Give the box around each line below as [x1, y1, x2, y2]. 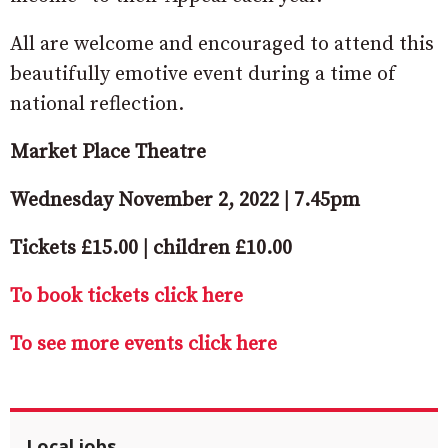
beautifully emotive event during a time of [10, 61, 396, 87]
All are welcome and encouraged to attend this [10, 31, 434, 57]
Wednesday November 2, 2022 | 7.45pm [10, 187, 360, 213]
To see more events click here [10, 331, 277, 357]
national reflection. [10, 91, 184, 117]
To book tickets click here [10, 283, 248, 309]
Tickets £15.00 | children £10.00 [10, 235, 292, 261]
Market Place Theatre [10, 139, 206, 165]
